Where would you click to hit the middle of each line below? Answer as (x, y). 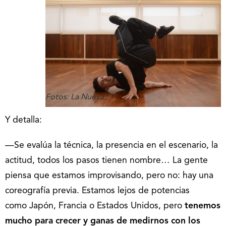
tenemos (203, 206)
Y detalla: (23, 121)
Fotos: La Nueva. (76, 98)
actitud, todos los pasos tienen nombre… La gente (106, 161)
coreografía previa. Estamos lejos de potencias (97, 191)
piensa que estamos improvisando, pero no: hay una (109, 176)
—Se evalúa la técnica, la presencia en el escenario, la (111, 146)
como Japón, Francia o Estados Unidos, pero (95, 206)
